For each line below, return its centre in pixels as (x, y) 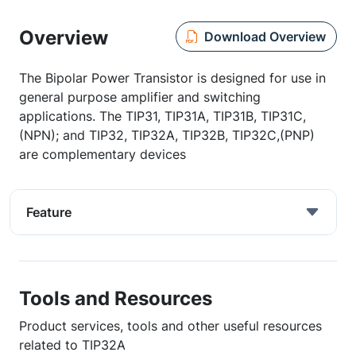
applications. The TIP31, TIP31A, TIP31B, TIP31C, (163, 116)
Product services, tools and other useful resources (170, 326)
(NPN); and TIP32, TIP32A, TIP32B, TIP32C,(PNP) (167, 135)
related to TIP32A (72, 345)
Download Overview (265, 36)
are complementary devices (103, 154)
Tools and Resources (116, 298)
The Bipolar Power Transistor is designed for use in (172, 78)
